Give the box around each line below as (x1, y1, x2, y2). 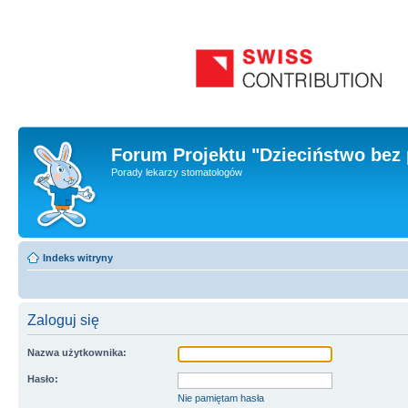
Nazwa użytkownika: (27, 347, 127, 358)
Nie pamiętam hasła (178, 393, 264, 403)
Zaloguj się (27, 312, 99, 328)
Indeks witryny (43, 252, 113, 263)
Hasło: (27, 373, 58, 384)
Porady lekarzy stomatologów (110, 167, 242, 178)
